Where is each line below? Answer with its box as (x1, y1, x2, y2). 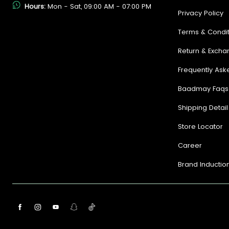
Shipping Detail (178, 102, 228, 112)
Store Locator (178, 121, 223, 131)
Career (178, 140, 202, 150)
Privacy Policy (178, 8, 223, 18)
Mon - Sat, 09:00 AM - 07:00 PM (48, 1, 151, 11)
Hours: (25, 1, 48, 11)
